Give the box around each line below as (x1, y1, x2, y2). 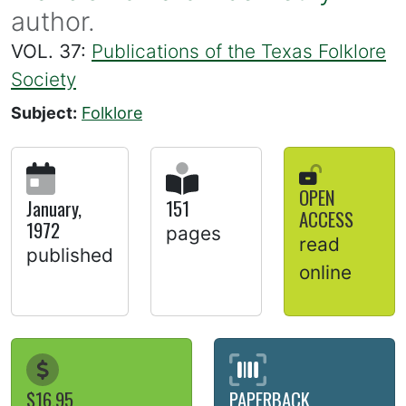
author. (11, 5, 95, 38)
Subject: (11, 103, 77, 123)
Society (11, 68, 76, 92)
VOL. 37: (11, 40, 92, 63)
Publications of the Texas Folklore (92, 40, 386, 63)
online (299, 261, 352, 285)
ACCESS (299, 205, 353, 234)
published (26, 243, 113, 266)
